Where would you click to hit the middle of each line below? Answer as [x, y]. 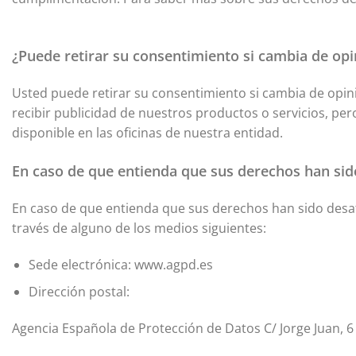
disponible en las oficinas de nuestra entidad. [151, 133]
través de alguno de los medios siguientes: [139, 228]
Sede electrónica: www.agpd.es [120, 264]
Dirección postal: [79, 292]
